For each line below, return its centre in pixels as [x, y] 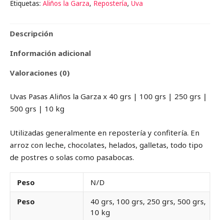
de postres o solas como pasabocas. [72, 157]
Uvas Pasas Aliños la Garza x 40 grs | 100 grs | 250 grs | [109, 96]
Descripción [31, 34]
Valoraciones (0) [40, 73]
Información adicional [50, 53]
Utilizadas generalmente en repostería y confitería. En [105, 132]
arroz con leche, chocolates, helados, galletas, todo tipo [106, 145]
